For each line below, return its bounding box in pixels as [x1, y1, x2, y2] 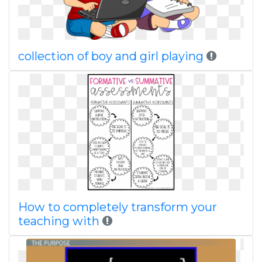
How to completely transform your [18, 200, 217, 214]
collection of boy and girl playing [18, 49, 204, 63]
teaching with [18, 214, 99, 228]
